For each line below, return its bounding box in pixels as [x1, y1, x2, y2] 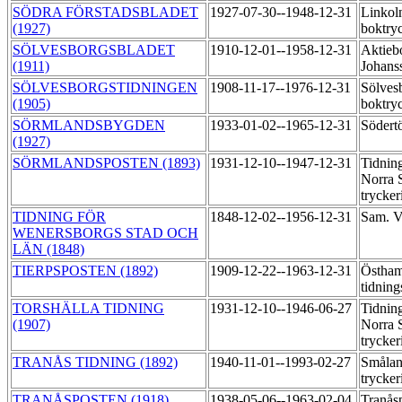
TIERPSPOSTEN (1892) [13, 263, 158, 279]
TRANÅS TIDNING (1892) [13, 354, 178, 371]
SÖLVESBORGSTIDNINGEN [13, 80, 197, 96]
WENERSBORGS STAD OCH [13, 225, 198, 241]
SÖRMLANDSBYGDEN [13, 118, 165, 134]
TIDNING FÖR [13, 209, 106, 225]
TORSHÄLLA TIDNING [13, 301, 164, 317]
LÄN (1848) [13, 241, 84, 258]
